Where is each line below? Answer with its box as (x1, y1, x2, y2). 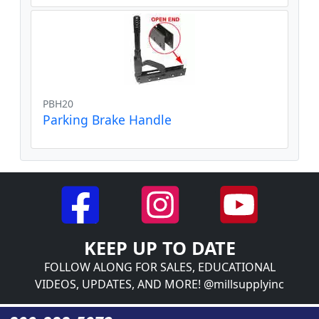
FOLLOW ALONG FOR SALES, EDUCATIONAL (43, 258, 276, 275)
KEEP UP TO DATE (83, 235, 236, 260)
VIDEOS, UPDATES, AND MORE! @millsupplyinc (35, 276, 284, 292)
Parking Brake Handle (43, 110, 172, 128)
